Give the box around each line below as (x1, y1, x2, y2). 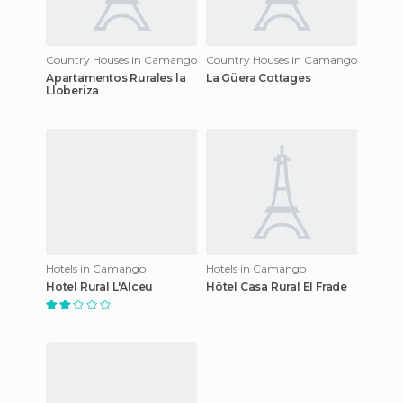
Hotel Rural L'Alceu (46, 279, 154, 293)
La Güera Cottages (206, 70, 311, 85)
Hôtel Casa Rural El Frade (206, 279, 347, 293)
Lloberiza (46, 83, 100, 97)
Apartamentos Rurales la (46, 70, 186, 85)
